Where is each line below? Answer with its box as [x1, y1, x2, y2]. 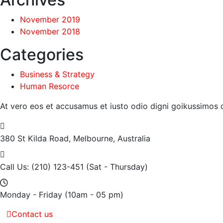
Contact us [11, 209, 53, 219]
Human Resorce [20, 81, 79, 91]
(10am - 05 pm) [65, 190, 123, 200]
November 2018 [20, 26, 80, 36]
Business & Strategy [20, 69, 95, 79]
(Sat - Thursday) [86, 162, 148, 172]
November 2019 [20, 14, 80, 24]
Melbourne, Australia [73, 133, 150, 143]
